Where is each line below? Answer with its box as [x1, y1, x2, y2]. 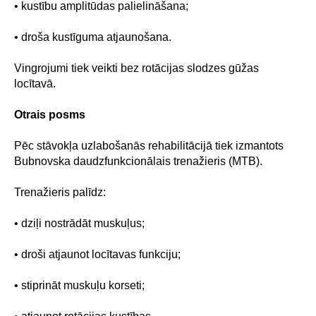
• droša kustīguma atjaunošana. [14, 31, 171, 43]
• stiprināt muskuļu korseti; [14, 279, 145, 291]
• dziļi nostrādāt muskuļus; [14, 217, 145, 229]
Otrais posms [14, 109, 85, 121]
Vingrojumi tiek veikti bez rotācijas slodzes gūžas [14, 62, 259, 74]
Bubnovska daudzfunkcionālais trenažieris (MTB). [14, 155, 262, 167]
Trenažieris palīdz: [14, 186, 106, 198]
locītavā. [14, 78, 56, 90]
